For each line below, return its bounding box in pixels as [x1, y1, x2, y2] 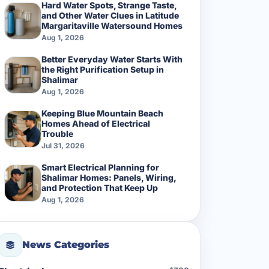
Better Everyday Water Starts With [41, 53, 183, 64]
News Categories [22, 239, 109, 251]
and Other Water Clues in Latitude [41, 10, 179, 20]
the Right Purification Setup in [41, 64, 164, 74]
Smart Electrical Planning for [41, 162, 159, 172]
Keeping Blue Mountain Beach [41, 107, 163, 118]
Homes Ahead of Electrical [41, 118, 150, 128]
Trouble [41, 128, 73, 139]
